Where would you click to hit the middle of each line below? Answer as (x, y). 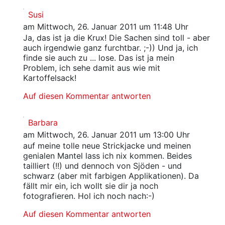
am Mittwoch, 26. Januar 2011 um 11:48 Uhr (105, 27)
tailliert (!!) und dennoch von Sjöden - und (102, 166)
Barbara (43, 123)
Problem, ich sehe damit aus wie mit (91, 68)
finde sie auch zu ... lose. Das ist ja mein (98, 58)
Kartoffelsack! (49, 78)
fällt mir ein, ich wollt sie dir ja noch (90, 186)
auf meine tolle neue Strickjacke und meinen (107, 146)
